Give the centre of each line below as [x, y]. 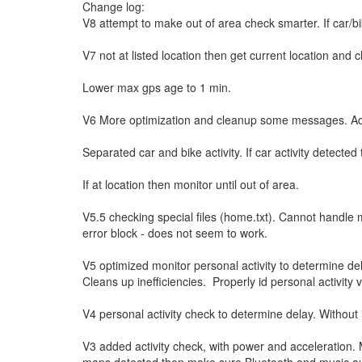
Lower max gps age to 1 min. [157, 87]
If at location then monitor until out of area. [191, 184]
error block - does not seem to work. [177, 233]
